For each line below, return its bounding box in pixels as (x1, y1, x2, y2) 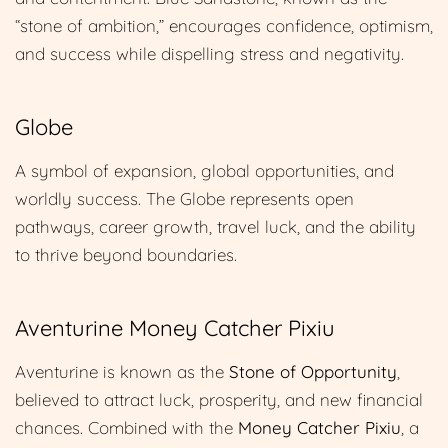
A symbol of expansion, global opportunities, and (15, 159, 394, 181)
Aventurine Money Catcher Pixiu (15, 313, 335, 342)
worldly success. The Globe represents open (15, 187, 354, 209)
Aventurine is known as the (15, 360, 229, 382)
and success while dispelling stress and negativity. (15, 42, 404, 64)
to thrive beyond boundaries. (15, 243, 237, 265)
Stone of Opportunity (229, 360, 397, 382)
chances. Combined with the (15, 416, 238, 438)
